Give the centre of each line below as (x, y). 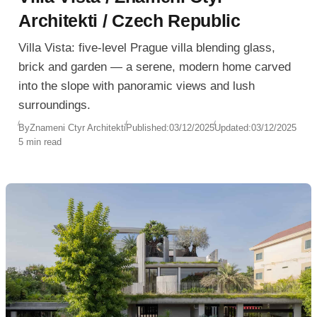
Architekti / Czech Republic (129, 20)
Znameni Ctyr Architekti (78, 128)
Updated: (233, 128)
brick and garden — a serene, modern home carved (155, 67)
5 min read (40, 142)
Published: (148, 128)
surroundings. (55, 105)
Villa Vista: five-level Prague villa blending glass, (147, 48)
